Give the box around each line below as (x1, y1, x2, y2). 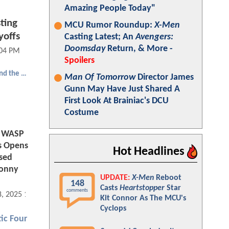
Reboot (154, 174, 181, 182)
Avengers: (135, 32, 173, 42)
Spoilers (64, 56, 95, 65)
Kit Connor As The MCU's (100, 194, 186, 202)
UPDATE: (100, 174, 130, 182)
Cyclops (100, 204, 126, 213)
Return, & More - (105, 44, 173, 54)
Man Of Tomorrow (64, 73, 135, 82)
